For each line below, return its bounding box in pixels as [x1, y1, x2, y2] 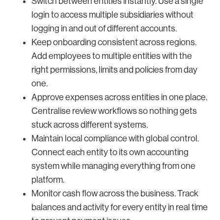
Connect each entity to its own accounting [31, 147, 189, 157]
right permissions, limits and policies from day [31, 64, 197, 75]
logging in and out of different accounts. [31, 23, 177, 33]
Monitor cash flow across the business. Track [31, 188, 198, 198]
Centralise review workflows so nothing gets [31, 106, 197, 116]
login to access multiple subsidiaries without [31, 9, 193, 20]
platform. [31, 174, 64, 185]
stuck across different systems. [31, 119, 148, 130]
